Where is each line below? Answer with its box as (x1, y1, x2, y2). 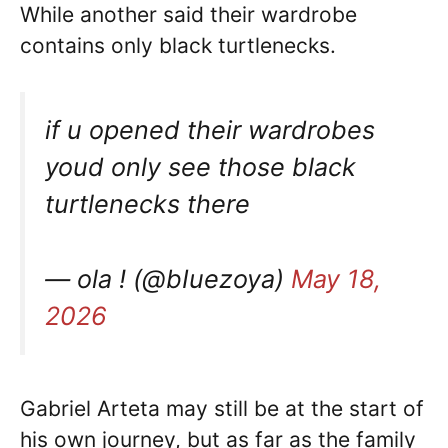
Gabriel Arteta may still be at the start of (20, 395, 424, 421)
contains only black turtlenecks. (20, 32, 336, 58)
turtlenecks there (45, 189, 250, 220)
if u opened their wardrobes (45, 115, 375, 146)
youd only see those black (45, 152, 356, 183)
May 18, (291, 263, 381, 294)
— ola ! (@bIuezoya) (45, 263, 291, 294)
